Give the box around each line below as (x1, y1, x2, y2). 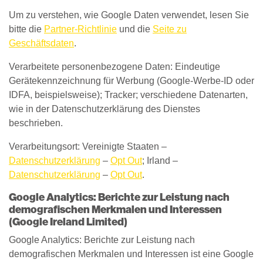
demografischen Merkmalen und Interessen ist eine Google (9, 249, 254, 259)
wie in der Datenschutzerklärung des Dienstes (9, 104, 200, 114)
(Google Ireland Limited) (9, 215, 127, 228)
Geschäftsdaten (9, 38, 74, 48)
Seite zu (153, 24, 187, 34)
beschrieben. (9, 118, 63, 128)
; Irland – (142, 156, 178, 166)
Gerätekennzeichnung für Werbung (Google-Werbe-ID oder (9, 76, 254, 86)
